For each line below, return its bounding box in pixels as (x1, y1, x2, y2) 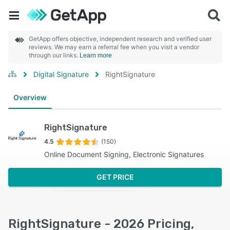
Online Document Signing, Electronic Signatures (44, 150, 204, 159)
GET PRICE (96, 172, 134, 181)
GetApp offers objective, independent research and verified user (29, 35, 212, 43)
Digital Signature (33, 70, 89, 79)
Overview (13, 93, 47, 102)
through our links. (29, 51, 80, 59)
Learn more (80, 52, 112, 59)
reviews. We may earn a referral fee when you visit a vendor (29, 43, 199, 51)
